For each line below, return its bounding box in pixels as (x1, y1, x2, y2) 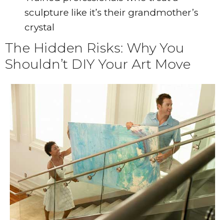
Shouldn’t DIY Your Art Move (5, 56, 191, 73)
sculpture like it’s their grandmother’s (25, 7, 198, 19)
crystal (25, 22, 55, 33)
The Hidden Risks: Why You (5, 40, 184, 56)
